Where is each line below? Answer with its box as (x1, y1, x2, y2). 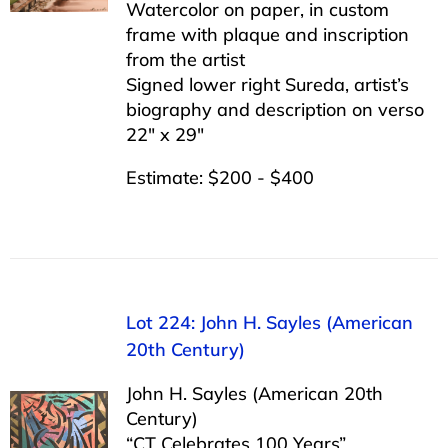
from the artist (125, 47, 245, 71)
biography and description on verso (125, 97, 424, 121)
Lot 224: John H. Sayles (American (125, 310, 413, 334)
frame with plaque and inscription (125, 22, 409, 46)
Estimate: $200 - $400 (125, 165, 314, 189)
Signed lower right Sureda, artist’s (125, 72, 409, 96)
